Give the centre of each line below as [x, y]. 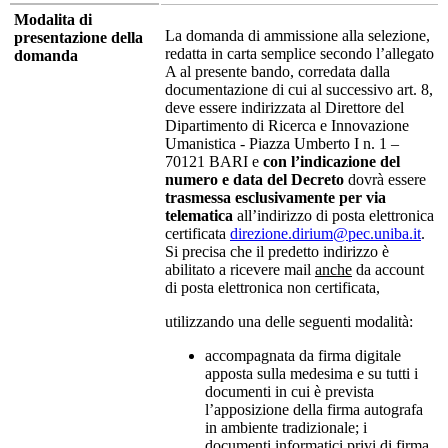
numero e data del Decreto [254, 179]
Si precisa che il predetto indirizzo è [277, 251]
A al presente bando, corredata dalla [277, 71]
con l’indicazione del [331, 161]
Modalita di [53, 19]
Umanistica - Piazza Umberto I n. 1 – [282, 143]
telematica [199, 215]
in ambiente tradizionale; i [286, 427]
